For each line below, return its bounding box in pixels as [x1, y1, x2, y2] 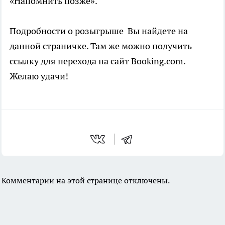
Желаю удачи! [10, 70, 68, 82]
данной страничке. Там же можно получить [10, 40, 192, 52]
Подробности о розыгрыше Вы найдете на [10, 25, 188, 37]
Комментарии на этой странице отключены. [2, 175, 170, 186]
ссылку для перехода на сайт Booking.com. [10, 55, 185, 67]
